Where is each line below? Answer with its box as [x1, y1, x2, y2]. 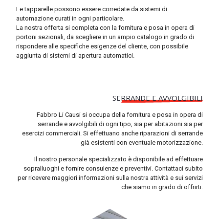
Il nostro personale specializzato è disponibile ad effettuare [34, 155, 203, 163]
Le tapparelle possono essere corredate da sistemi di [16, 5, 167, 13]
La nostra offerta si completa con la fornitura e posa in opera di [16, 24, 195, 31]
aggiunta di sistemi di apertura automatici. [16, 52, 134, 59]
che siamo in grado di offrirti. [121, 183, 203, 191]
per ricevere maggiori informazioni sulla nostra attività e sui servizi [18, 174, 203, 181]
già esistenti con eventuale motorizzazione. [81, 139, 203, 146]
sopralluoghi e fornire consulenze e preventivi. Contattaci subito [23, 165, 203, 172]
